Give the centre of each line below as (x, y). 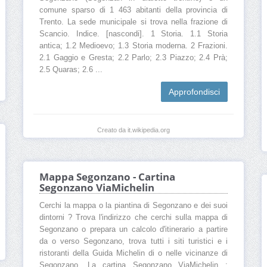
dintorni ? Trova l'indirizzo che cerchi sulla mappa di (133, 218)
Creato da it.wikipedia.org (133, 130)
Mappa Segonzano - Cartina (107, 177)
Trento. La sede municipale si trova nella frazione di (133, 22)
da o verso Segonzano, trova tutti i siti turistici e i (133, 242)
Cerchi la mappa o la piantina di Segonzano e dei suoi (133, 206)
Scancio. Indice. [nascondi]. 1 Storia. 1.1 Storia (133, 34)
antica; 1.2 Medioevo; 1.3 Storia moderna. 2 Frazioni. (133, 46)
